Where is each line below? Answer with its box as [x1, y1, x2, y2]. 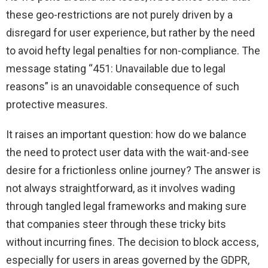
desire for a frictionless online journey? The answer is [6, 163, 261, 176]
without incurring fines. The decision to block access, [6, 235, 258, 248]
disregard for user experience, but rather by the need [6, 26, 255, 39]
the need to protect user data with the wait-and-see [6, 145, 249, 159]
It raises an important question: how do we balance [6, 127, 246, 141]
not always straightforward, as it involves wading [6, 181, 235, 194]
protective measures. [6, 98, 108, 111]
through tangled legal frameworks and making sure [6, 199, 246, 212]
